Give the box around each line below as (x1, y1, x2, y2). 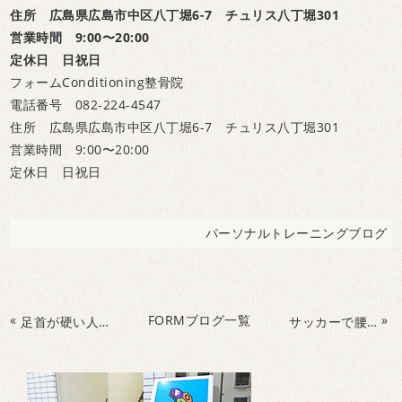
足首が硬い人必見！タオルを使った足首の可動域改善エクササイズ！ (99, 312, 109, 330)
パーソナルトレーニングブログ (205, 224, 388, 242)
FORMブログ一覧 (147, 311, 251, 329)
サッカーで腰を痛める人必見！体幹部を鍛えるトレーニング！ (367, 312, 378, 330)
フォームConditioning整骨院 (10, 74, 184, 92)
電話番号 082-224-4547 (10, 96, 162, 114)
